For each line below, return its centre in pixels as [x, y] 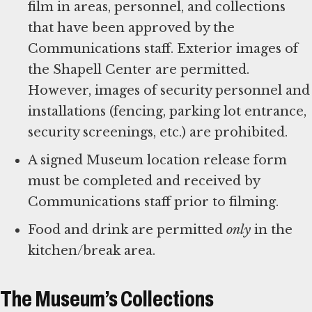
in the [272, 230]
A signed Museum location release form [157, 161]
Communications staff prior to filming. [153, 202]
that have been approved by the [131, 28]
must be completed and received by [144, 181]
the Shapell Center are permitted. [139, 70]
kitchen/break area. [93, 251]
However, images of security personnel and [169, 91]
